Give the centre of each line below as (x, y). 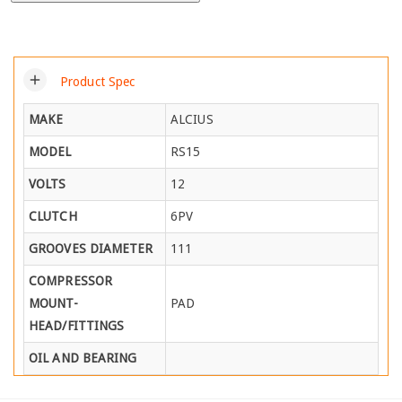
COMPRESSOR (70, 280)
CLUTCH (53, 216)
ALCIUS (192, 119)
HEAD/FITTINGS (77, 325)
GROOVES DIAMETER (91, 248)
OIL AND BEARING (83, 358)
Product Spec (98, 82)
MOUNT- (53, 303)
